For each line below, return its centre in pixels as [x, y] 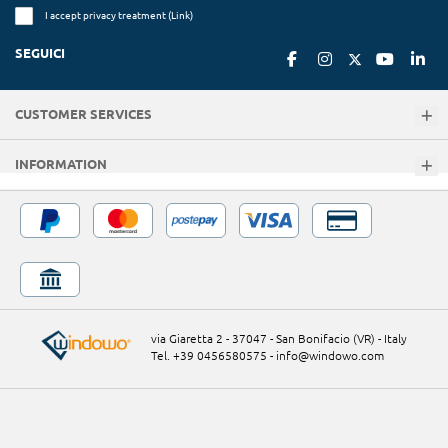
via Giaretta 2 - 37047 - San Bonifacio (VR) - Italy [279, 338]
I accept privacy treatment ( [108, 14]
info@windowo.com [330, 355]
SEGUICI [40, 52]
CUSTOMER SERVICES [83, 113]
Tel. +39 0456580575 [209, 355]
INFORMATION [61, 163]
